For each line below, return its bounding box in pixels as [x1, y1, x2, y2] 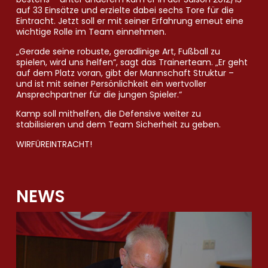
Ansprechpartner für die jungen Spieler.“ [16, 88, 182, 100]
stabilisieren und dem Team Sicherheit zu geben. [16, 118, 221, 131]
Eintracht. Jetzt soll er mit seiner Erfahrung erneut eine [16, 15, 243, 28]
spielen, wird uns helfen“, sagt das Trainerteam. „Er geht [16, 56, 248, 68]
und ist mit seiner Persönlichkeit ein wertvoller [16, 77, 206, 90]
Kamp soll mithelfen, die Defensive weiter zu [16, 108, 201, 120]
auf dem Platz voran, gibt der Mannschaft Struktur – [16, 66, 234, 79]
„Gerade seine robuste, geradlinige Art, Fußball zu [16, 45, 220, 57]
